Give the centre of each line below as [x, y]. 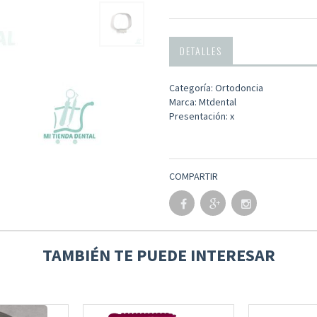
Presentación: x [202, 116]
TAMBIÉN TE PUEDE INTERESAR [158, 255]
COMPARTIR [194, 176]
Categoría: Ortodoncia [216, 87]
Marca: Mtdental [203, 102]
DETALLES [201, 50]
